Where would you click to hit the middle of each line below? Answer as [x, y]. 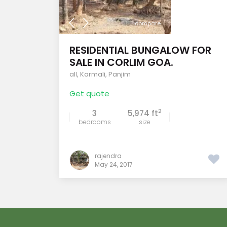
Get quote [89, 93]
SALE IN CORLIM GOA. [121, 62]
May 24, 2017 [114, 164]
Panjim [120, 74]
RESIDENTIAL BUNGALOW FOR [140, 50]
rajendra [108, 156]
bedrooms [94, 122]
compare [148, 23]
